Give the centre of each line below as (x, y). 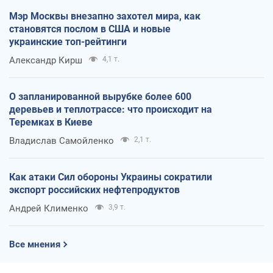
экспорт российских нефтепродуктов (94, 190)
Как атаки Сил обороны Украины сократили (111, 177)
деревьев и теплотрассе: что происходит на (111, 109)
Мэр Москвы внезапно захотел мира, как (105, 16)
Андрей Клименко (49, 208)
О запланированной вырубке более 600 (100, 96)
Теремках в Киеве (51, 122)
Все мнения (35, 244)
